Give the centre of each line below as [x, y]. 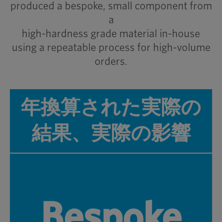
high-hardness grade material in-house [111, 34]
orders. [111, 61]
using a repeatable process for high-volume [111, 48]
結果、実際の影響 [111, 134]
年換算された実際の [111, 108]
